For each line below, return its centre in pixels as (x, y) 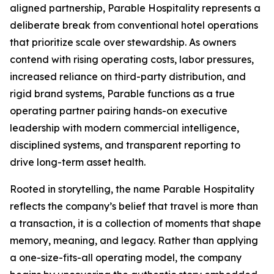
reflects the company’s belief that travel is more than (134, 206)
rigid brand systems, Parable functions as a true (122, 94)
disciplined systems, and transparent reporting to (125, 145)
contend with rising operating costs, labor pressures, (132, 59)
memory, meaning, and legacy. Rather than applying (134, 240)
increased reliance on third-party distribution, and (128, 76)
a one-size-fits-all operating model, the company (126, 257)
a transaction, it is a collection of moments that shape (135, 223)
